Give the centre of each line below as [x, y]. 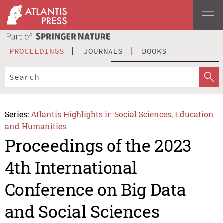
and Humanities [35, 126]
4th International [71, 167]
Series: [17, 114]
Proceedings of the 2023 [98, 145]
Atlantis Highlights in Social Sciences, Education [122, 114]
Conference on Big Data [95, 189]
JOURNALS [103, 51]
